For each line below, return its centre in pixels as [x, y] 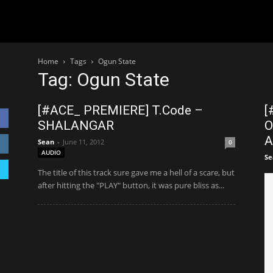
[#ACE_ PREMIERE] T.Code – [120, 110]
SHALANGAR [76, 126]
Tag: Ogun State [104, 80]
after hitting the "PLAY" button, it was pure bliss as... [131, 185]
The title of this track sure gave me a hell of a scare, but [136, 172]
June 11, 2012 [83, 142]
